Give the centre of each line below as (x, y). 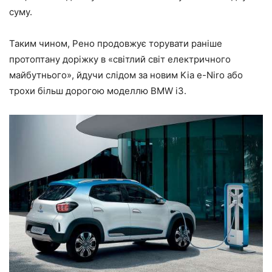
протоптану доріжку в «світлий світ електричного (120, 59)
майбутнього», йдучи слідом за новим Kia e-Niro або (126, 75)
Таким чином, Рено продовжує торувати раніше (116, 43)
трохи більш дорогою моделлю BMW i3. (98, 90)
